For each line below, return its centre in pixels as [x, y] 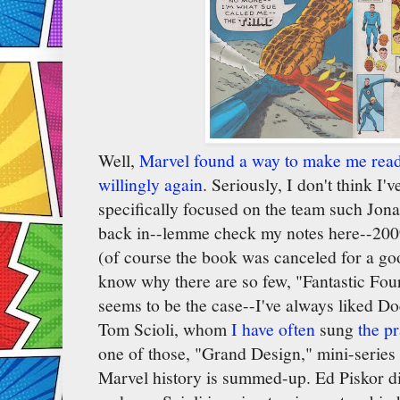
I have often [273, 329]
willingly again [150, 184]
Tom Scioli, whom [165, 329]
